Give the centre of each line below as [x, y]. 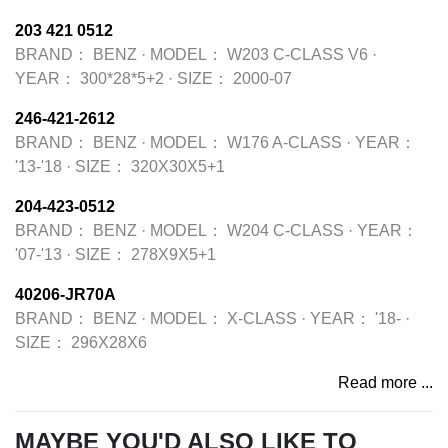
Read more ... [385, 382]
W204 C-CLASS [285, 230]
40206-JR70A [65, 294]
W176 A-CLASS [284, 142]
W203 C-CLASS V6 [297, 54]
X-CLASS [262, 318]
